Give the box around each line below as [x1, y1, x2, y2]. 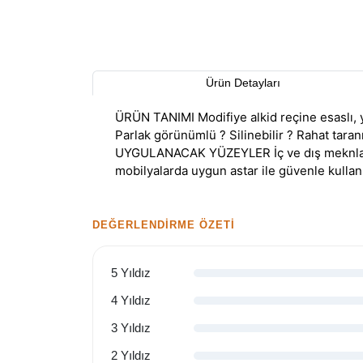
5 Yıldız [111, 266, 151, 280]
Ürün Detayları [206, 76, 280, 89]
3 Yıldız [111, 321, 151, 335]
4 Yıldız [111, 293, 151, 307]
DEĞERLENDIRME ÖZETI [92, 219, 236, 231]
